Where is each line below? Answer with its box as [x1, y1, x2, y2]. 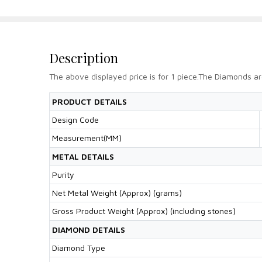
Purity [52, 169, 74, 180]
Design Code [52, 114, 99, 125]
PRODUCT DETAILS [52, 96, 127, 106]
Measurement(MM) [52, 132, 122, 143]
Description [49, 49, 118, 67]
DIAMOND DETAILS [52, 224, 125, 235]
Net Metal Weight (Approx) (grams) [52, 187, 182, 198]
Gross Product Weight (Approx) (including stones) [52, 205, 236, 216]
